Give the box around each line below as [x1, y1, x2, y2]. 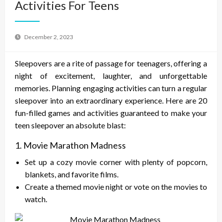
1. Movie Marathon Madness [15, 140, 126, 151]
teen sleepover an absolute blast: [15, 120, 126, 130]
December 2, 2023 [24, 33, 73, 41]
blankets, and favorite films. [25, 169, 118, 179]
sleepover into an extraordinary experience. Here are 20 [15, 96, 207, 106]
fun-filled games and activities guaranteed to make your [15, 108, 207, 118]
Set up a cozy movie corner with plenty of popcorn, [25, 157, 207, 167]
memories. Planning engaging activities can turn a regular [15, 83, 207, 93]
